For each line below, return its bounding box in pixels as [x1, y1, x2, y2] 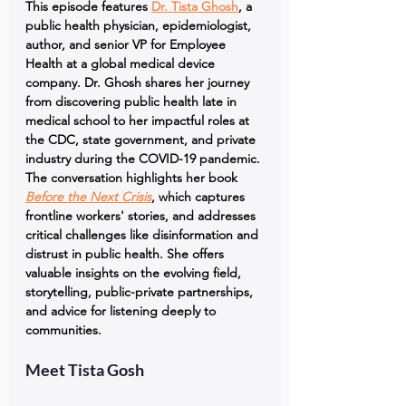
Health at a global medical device [25, 55, 218, 72]
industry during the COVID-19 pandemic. [25, 150, 264, 167]
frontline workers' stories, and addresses [25, 208, 259, 224]
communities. [25, 322, 101, 338]
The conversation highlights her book [25, 169, 241, 186]
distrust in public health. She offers [25, 246, 227, 262]
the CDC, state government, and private [25, 131, 259, 148]
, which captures [151, 188, 248, 205]
